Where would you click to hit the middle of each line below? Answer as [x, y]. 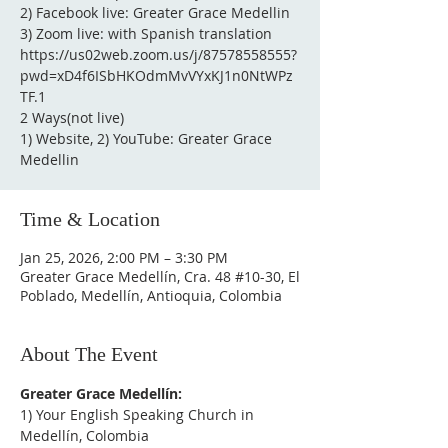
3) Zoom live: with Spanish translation [146, 33]
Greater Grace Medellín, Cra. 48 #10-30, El [160, 276]
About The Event [89, 354]
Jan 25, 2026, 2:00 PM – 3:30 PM [124, 257]
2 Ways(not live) [72, 117]
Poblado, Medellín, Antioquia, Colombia [151, 295]
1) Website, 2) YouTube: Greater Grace [146, 138]
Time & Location [90, 219]
